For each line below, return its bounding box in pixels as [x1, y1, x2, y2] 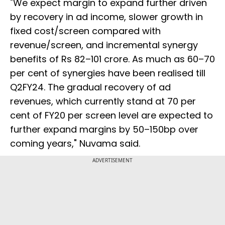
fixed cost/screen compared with [10, 25, 161, 38]
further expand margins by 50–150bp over [10, 123, 198, 136]
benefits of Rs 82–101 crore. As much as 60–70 [10, 53, 215, 66]
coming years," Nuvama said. [10, 137, 140, 150]
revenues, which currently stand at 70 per [10, 95, 196, 108]
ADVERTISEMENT [92, 157, 133, 164]
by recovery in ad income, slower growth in [10, 11, 203, 24]
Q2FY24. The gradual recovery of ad [10, 81, 171, 94]
